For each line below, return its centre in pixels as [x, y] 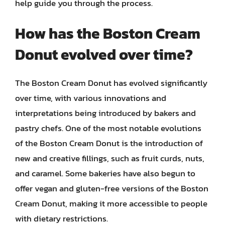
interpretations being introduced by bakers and [105, 113]
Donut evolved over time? [104, 54]
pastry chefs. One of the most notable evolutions [108, 128]
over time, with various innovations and [91, 98]
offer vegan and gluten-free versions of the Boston [112, 188]
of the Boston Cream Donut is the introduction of [109, 143]
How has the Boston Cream [108, 33]
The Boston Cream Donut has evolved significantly [111, 83]
